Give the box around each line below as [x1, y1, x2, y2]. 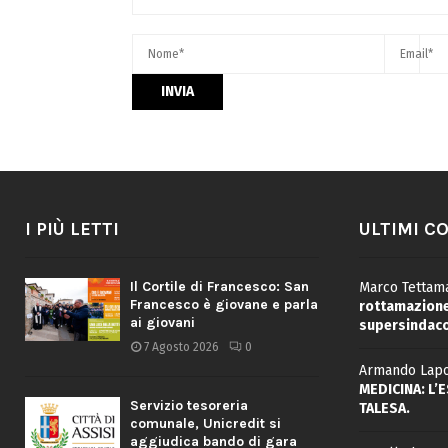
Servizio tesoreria [130, 396, 248, 414]
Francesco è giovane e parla [130, 295, 318, 313]
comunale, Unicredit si [130, 414, 281, 432]
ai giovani [130, 313, 195, 331]
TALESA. [358, 399, 410, 417]
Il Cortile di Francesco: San [130, 277, 309, 295]
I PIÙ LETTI [25, 217, 119, 240]
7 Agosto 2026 [144, 339, 219, 354]
